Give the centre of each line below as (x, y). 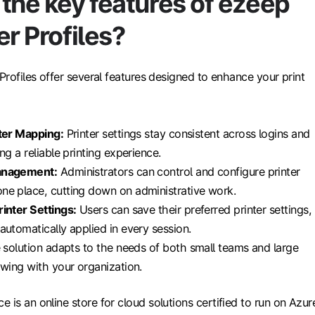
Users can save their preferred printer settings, (194, 210)
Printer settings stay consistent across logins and (187, 134)
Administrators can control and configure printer (179, 172)
